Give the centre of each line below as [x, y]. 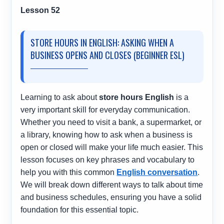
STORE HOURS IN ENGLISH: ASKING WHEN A [102, 43]
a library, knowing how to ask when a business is [107, 135]
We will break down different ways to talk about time [112, 185]
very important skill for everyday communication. [105, 110]
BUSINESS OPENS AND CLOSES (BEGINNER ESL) [108, 55]
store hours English [137, 97]
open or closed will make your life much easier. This [112, 147]
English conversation [157, 172]
